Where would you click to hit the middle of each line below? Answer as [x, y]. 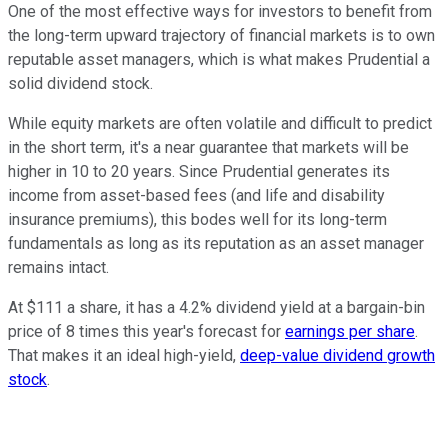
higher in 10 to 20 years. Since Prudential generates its [199, 172]
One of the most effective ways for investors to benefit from [220, 12]
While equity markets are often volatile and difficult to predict [220, 124]
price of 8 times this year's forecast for [146, 332]
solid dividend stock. [80, 84]
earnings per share [350, 332]
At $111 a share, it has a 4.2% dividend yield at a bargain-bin [216, 308]
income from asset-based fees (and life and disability [196, 196]
